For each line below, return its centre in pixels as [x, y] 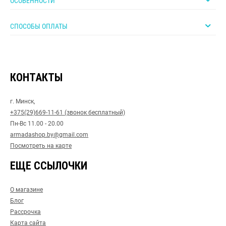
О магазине [27, 190]
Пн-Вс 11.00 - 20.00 [37, 124]
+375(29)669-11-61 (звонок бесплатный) [68, 112]
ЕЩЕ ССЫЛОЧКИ [49, 166]
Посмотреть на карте [41, 146]
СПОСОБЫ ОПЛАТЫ [39, 26]
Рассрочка [26, 212]
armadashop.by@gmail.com [49, 135]
